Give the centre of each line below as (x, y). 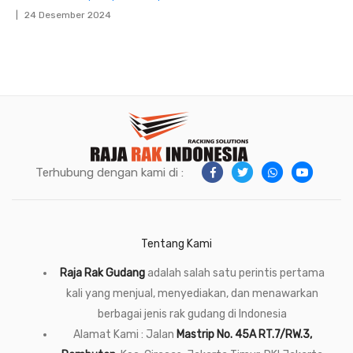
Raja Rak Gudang (102, 273)
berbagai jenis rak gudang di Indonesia (192, 314)
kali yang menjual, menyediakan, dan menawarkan (192, 294)
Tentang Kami (176, 244)
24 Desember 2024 (68, 15)
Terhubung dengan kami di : (110, 173)
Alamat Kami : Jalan (124, 334)
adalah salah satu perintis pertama (235, 273)
